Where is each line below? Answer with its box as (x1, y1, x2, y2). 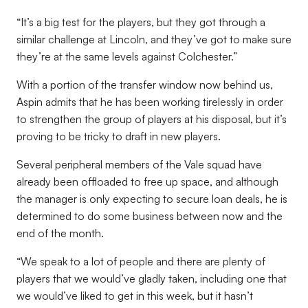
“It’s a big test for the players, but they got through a (16, 15, 265, 29)
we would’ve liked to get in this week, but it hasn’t (16, 289, 253, 302)
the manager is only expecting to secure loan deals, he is (16, 192, 287, 206)
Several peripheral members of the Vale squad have (16, 157, 262, 171)
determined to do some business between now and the (16, 209, 283, 223)
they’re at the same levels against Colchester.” (16, 49, 237, 63)
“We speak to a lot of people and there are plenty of (16, 254, 265, 268)
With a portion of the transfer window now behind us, (16, 78, 273, 91)
